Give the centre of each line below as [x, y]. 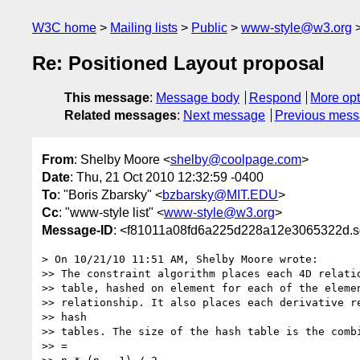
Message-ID [78, 230]
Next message [224, 116]
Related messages [121, 116]
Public [209, 28]
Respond [275, 98]
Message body [198, 98]
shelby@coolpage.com [236, 159]
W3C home [64, 28]
